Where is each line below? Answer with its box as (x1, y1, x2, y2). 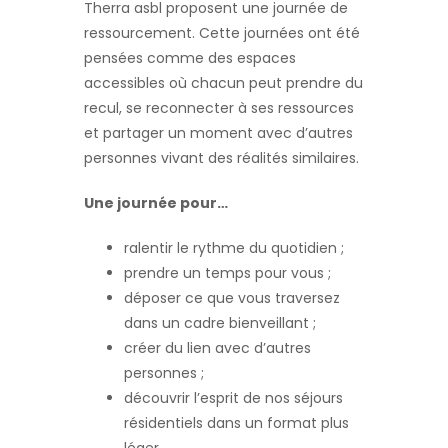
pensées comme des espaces (84, 47, 296, 68)
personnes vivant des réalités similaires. (84, 147, 359, 168)
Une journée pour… (84, 192, 228, 213)
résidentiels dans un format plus (124, 412, 349, 433)
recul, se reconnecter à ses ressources (84, 97, 354, 118)
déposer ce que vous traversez (124, 287, 340, 308)
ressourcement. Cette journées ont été (84, 22, 360, 43)
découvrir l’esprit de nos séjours (124, 387, 343, 408)
